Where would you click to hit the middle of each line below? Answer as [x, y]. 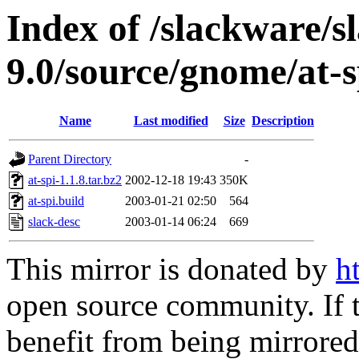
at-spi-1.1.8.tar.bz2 [75, 180]
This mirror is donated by [171, 269]
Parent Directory [70, 159]
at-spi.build [56, 201]
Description [283, 121]
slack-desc [54, 222]
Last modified [171, 121]
